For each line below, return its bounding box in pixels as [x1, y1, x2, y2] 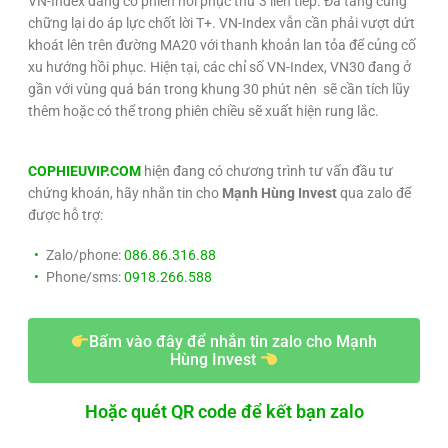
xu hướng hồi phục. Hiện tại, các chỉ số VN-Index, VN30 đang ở [28, 59, 411, 76]
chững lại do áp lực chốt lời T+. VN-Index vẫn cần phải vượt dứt [28, 15, 415, 32]
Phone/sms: [46, 269, 124, 286]
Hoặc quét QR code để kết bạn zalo [84, 400, 364, 422]
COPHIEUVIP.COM [28, 163, 141, 180]
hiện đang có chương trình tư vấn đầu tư [141, 163, 393, 180]
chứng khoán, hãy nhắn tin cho [28, 185, 219, 202]
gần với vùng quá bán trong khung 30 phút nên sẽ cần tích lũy [28, 81, 410, 98]
